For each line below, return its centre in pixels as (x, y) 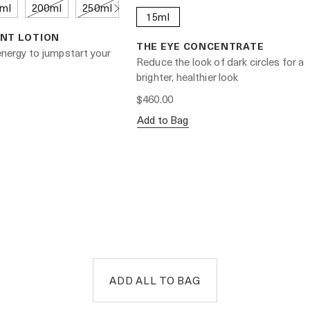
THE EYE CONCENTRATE (200, 46)
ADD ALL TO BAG (155, 280)
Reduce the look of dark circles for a (220, 62)
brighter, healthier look (188, 77)
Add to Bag (163, 120)
